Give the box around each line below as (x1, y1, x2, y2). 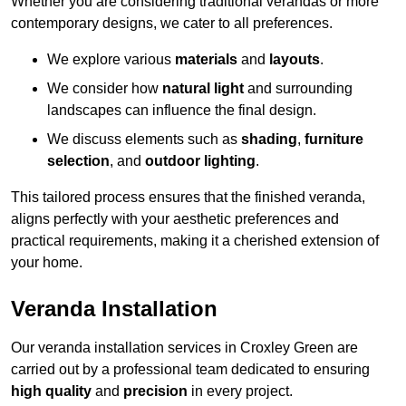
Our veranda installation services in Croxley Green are (11, 340, 358, 356)
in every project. (188, 383, 293, 400)
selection (47, 153, 110, 169)
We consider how (47, 81, 162, 97)
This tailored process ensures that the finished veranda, (11, 189, 365, 206)
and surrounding (244, 81, 353, 97)
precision (123, 383, 188, 400)
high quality (11, 383, 92, 400)
